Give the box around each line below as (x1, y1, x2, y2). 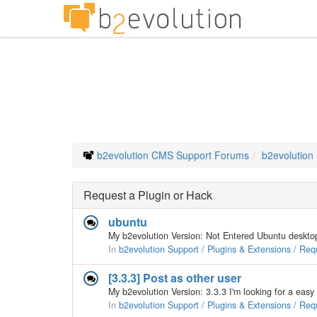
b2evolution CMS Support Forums (97, 148, 249, 162)
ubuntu (108, 214, 147, 230)
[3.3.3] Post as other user (108, 270, 241, 286)
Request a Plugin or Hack (83, 187, 212, 203)
